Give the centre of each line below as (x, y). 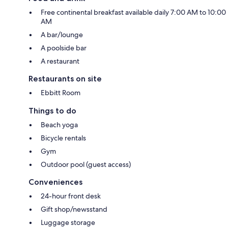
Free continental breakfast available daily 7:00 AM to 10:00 (133, 12)
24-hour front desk (71, 196)
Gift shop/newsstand (74, 209)
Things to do (52, 110)
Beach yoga (59, 124)
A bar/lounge (62, 34)
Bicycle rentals (63, 138)
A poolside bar (64, 48)
